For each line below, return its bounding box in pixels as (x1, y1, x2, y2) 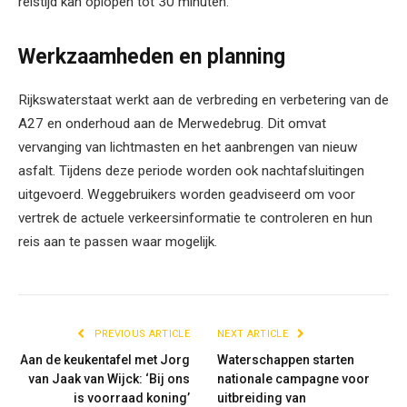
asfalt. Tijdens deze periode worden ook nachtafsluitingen (18, 163, 364, 180)
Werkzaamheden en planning (18, 45, 285, 70)
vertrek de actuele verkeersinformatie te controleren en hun (18, 210, 372, 227)
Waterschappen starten (217, 352, 354, 368)
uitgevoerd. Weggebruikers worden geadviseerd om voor (18, 186, 355, 203)
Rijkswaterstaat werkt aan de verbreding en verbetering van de (18, 92, 389, 109)
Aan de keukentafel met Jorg (20, 352, 190, 368)
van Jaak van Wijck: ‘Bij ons (28, 372, 190, 387)
